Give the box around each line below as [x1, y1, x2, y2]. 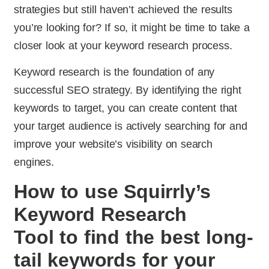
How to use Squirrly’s [14, 180, 211, 202]
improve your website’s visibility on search [14, 138, 213, 151]
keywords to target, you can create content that [14, 102, 238, 115]
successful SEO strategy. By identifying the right [14, 84, 241, 97]
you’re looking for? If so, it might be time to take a [14, 21, 250, 34]
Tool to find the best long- [14, 226, 254, 248]
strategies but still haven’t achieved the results [14, 3, 232, 16]
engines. [14, 156, 54, 169]
